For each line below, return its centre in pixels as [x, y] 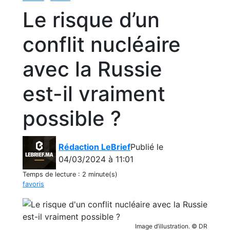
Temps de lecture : [52, 175]
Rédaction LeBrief [95, 147]
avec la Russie [92, 69]
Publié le [147, 147]
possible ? [72, 118]
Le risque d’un [91, 20]
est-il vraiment [94, 94]
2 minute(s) [100, 175]
